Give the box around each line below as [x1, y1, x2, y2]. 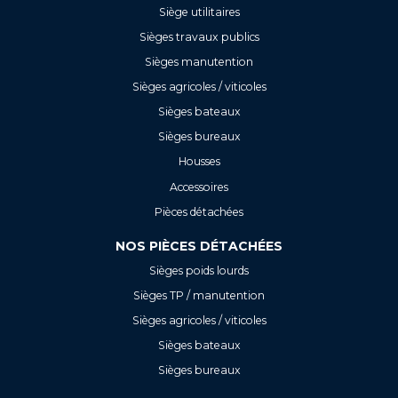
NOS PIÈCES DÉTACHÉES [115, 237, 283, 254]
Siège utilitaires [158, 4, 240, 19]
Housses [178, 155, 220, 169]
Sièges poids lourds [149, 263, 249, 277]
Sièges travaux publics [139, 29, 259, 44]
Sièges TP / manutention [133, 288, 265, 302]
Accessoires [170, 179, 228, 194]
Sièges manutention [145, 54, 253, 68]
